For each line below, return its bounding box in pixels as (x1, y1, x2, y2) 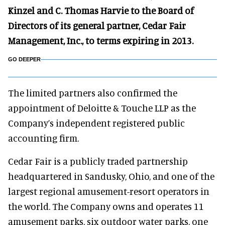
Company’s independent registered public (8, 117, 185, 129)
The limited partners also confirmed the (8, 87, 177, 98)
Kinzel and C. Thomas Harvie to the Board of (8, 5, 194, 16)
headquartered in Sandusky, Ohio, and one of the (8, 170, 214, 182)
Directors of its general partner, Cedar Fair (8, 20, 186, 31)
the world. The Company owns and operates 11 (8, 200, 204, 212)
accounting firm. (8, 132, 79, 144)
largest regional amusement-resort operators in (8, 185, 209, 197)
